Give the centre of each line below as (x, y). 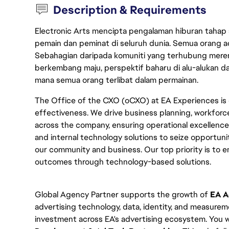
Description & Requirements (130, 10)
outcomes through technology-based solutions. (123, 162)
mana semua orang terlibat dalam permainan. (117, 80)
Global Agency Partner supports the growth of (121, 194)
